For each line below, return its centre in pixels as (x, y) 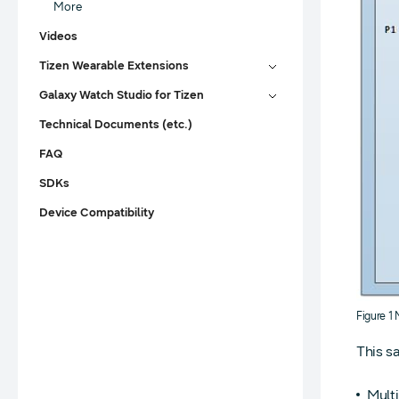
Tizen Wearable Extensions (114, 66)
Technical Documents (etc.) (116, 125)
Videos (58, 37)
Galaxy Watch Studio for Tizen (122, 95)
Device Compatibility (97, 213)
